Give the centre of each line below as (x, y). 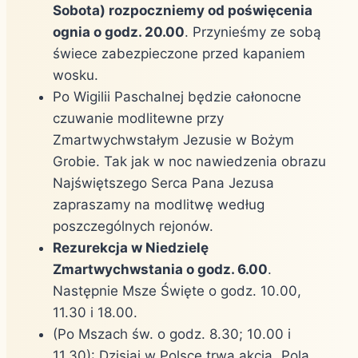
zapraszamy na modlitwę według (159, 204)
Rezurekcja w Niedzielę (131, 247)
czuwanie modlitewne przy (138, 118)
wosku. (76, 75)
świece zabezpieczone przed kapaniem (179, 53)
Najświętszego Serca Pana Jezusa (163, 183)
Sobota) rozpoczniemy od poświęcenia (183, 10)
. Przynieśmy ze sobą (253, 32)
